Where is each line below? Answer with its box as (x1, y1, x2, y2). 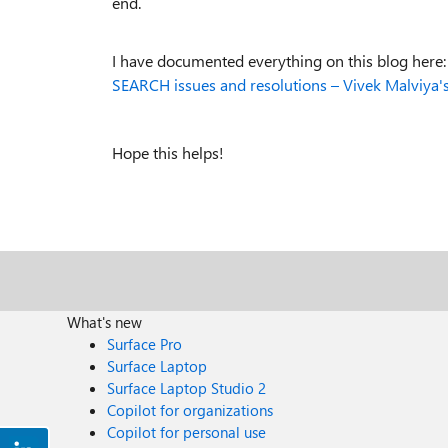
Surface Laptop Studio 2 (107, 378, 267, 398)
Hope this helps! (112, 142, 224, 163)
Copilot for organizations (107, 400, 274, 420)
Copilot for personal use (107, 422, 267, 442)
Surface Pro (107, 334, 183, 354)
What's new (67, 312, 143, 332)
